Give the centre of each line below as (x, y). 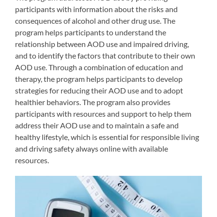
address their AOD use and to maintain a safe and (97, 125)
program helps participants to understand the (91, 32)
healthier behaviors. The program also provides (93, 102)
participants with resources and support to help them (103, 114)
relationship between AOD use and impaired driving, (102, 44)
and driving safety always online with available (92, 149)
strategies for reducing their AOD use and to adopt (99, 91)
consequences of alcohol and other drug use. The (95, 21)
